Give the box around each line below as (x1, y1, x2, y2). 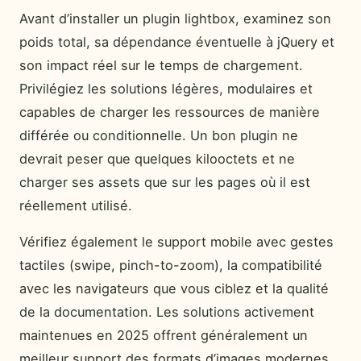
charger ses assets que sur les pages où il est (19, 173, 310, 190)
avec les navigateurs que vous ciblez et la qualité (19, 280, 329, 297)
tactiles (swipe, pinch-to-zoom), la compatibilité (19, 257, 322, 274)
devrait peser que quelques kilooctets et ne (19, 150, 295, 167)
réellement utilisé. (19, 197, 132, 214)
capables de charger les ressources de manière (19, 103, 320, 120)
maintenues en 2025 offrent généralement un (19, 327, 308, 344)
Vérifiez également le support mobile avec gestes (19, 234, 334, 251)
